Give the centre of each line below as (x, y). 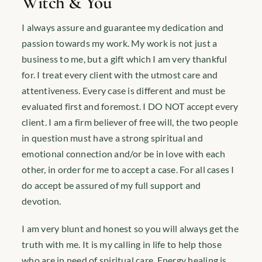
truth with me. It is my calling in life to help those (122, 244)
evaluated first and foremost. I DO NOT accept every (130, 106)
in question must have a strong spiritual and (112, 138)
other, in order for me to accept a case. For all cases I (128, 170)
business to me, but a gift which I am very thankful (125, 59)
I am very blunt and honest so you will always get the (130, 229)
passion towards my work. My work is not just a (120, 43)
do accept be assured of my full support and (111, 185)
